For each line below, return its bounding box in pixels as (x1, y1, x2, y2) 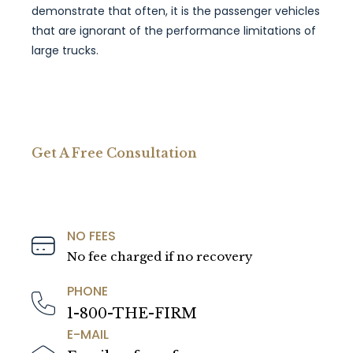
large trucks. (32, 43, 98, 58)
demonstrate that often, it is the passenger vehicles (32, 3, 320, 19)
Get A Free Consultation (32, 145, 197, 161)
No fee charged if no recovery (67, 249, 253, 264)
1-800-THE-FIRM (67, 305, 197, 322)
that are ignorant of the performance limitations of (32, 23, 316, 39)
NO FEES (67, 227, 116, 245)
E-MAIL (67, 325, 109, 344)
